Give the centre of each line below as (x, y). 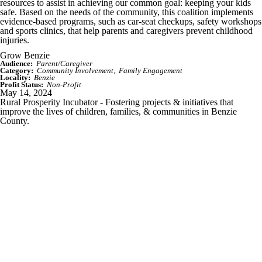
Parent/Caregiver (64, 64)
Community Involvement (75, 71)
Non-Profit (64, 85)
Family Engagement (151, 71)
